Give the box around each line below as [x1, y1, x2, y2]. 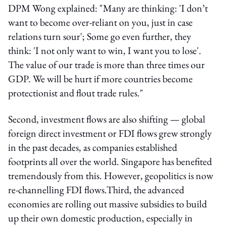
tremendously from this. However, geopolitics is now [8, 168, 213, 182]
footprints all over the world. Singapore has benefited [8, 154, 212, 168]
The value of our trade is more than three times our [8, 58, 205, 71]
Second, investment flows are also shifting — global [8, 112, 205, 126]
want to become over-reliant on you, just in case [8, 15, 193, 29]
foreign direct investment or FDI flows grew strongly [8, 126, 212, 140]
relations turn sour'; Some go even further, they [8, 29, 191, 43]
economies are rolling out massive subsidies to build [8, 197, 207, 210]
